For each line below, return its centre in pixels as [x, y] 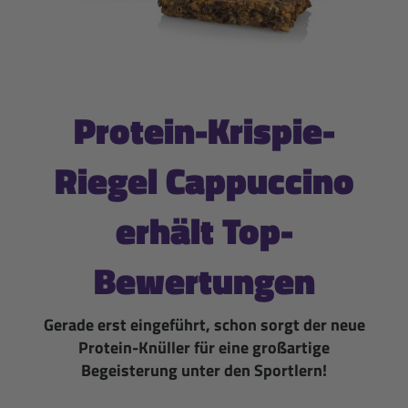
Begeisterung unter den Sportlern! [204, 370]
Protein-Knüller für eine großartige [204, 347]
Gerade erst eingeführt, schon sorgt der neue [204, 324]
